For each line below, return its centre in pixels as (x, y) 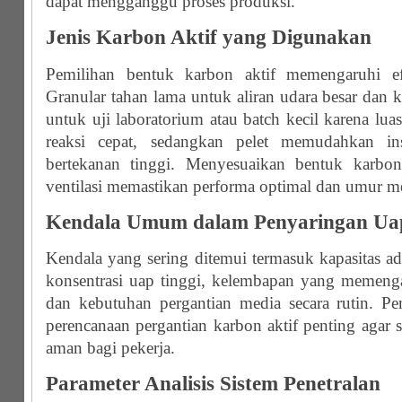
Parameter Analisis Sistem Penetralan (213, 384)
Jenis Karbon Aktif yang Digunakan (209, 38)
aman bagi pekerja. (110, 347)
